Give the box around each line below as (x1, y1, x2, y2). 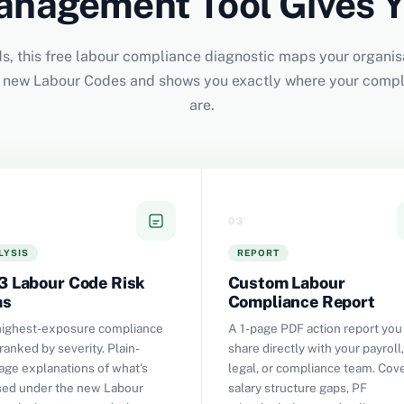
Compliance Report (227, 292, 375, 311)
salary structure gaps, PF (227, 381, 367, 395)
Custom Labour (227, 273, 345, 292)
